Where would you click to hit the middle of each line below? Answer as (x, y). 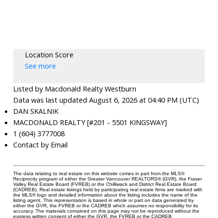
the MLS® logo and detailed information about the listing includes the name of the (105, 195)
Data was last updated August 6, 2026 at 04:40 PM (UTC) (106, 100)
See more (40, 66)
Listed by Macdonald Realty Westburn (74, 89)
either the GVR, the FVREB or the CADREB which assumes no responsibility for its (105, 206)
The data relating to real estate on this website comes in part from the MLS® (99, 174)
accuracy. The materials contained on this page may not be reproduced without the (106, 211)
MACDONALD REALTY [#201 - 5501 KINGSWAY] (90, 122)
